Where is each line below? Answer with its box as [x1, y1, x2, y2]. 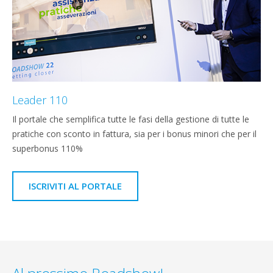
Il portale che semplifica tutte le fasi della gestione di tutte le [12, 113, 249, 126]
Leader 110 [12, 93, 68, 108]
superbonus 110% [12, 143, 83, 155]
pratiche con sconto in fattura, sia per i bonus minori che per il [12, 128, 257, 140]
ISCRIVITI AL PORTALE [29, 180, 122, 193]
